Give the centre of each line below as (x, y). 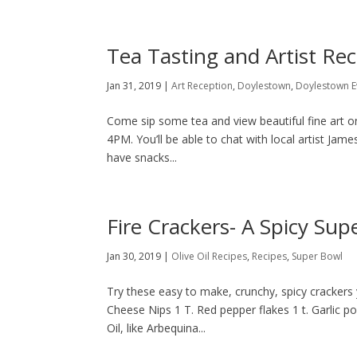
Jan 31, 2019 (134, 86)
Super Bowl (318, 257)
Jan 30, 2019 (134, 257)
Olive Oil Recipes (210, 257)
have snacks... (142, 158)
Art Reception (202, 86)
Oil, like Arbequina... (157, 328)
